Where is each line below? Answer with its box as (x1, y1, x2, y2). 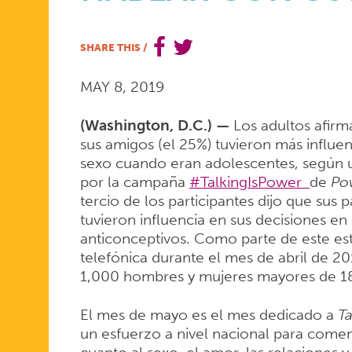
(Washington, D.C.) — (79, 116, 233, 135)
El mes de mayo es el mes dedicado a (79, 306, 338, 324)
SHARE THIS (79, 40, 143, 53)
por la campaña (79, 173, 189, 192)
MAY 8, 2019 (79, 78, 164, 97)
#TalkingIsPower (189, 173, 310, 192)
